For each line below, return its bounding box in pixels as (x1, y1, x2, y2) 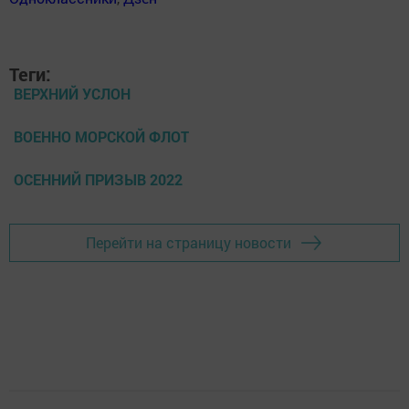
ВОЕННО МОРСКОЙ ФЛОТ (14, 126, 189, 146)
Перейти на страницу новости (86, 233, 291, 253)
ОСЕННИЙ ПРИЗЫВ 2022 (14, 169, 183, 189)
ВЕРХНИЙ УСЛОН (14, 83, 131, 103)
